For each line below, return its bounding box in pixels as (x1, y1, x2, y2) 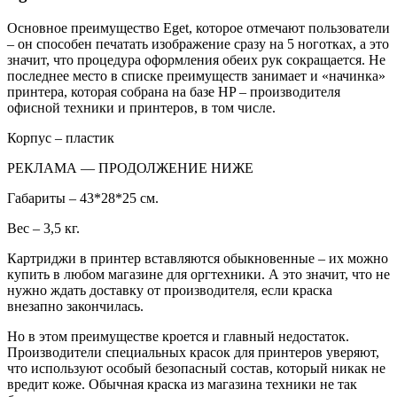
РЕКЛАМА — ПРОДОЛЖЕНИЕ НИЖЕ (7, 160, 253, 175)
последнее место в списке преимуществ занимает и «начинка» (7, 67, 385, 83)
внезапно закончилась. (7, 298, 144, 314)
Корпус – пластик (7, 129, 114, 145)
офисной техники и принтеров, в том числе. (7, 99, 276, 115)
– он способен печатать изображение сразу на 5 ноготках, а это (7, 35, 389, 51)
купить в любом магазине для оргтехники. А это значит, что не (7, 266, 390, 282)
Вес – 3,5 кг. (7, 220, 80, 236)
